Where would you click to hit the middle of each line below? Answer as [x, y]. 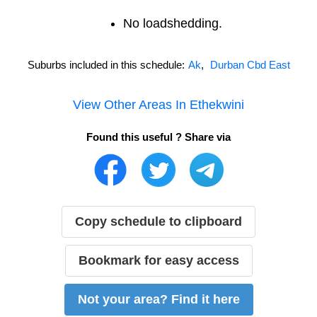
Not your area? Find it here [158, 299]
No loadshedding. [173, 23]
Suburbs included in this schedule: [106, 64]
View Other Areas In [131, 104]
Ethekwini [217, 104]
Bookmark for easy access [158, 260]
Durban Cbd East [250, 64]
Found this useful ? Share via [158, 137]
